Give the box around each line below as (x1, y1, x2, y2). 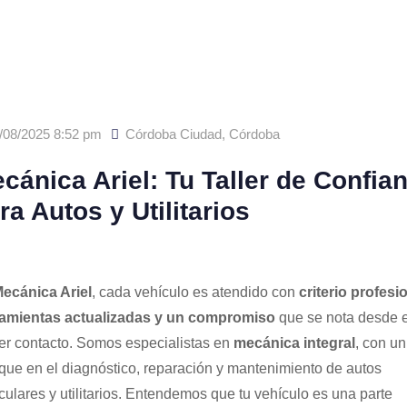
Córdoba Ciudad (124, 126, 222, 142)
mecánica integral (233, 335, 355, 351)
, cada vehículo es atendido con (91, 284, 299, 300)
